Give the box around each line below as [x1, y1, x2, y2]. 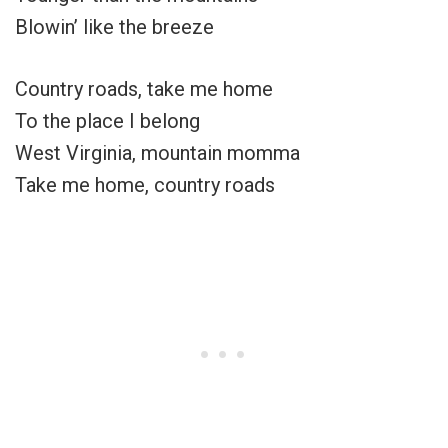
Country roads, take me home [15, 76, 273, 101]
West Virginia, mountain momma [15, 140, 300, 165]
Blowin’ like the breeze [15, 14, 214, 39]
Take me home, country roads [15, 172, 275, 197]
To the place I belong [15, 108, 200, 133]
